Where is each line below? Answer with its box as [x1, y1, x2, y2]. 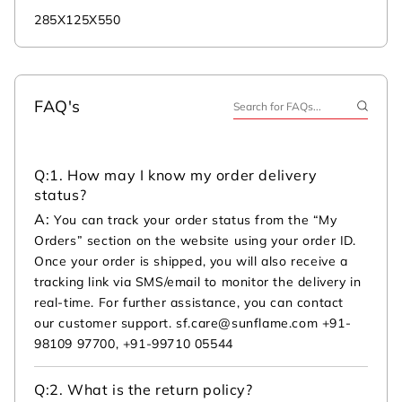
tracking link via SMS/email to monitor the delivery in [34, 274, 362, 291]
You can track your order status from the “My [54, 212, 337, 229]
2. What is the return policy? [49, 380, 253, 399]
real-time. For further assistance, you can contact [34, 294, 345, 311]
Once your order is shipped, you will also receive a [34, 253, 348, 270]
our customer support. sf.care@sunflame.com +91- [34, 315, 352, 332]
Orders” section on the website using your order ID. [34, 232, 356, 249]
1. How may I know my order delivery [49, 166, 318, 185]
